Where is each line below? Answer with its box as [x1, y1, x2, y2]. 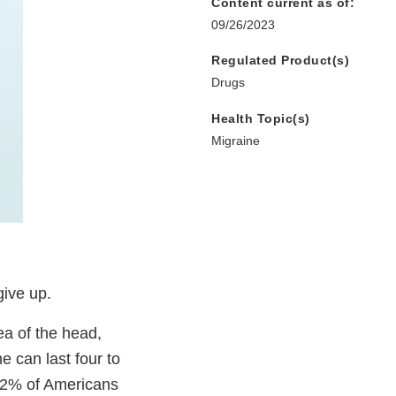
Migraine [211, 133, 260, 148]
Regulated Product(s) [211, 53, 349, 68]
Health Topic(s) [211, 111, 310, 126]
